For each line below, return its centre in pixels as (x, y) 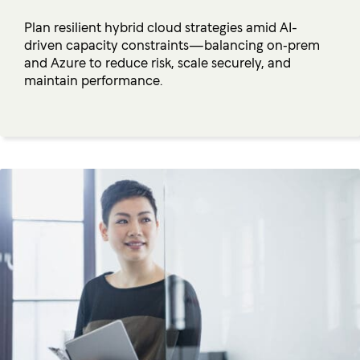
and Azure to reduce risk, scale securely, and (157, 61)
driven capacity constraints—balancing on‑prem (172, 43)
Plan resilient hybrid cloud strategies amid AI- (161, 26)
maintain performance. (93, 79)
